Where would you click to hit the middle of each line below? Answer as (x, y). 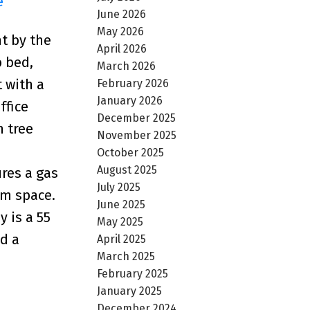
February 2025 (133, 273)
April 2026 (122, 48)
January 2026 (130, 100)
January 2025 (130, 291)
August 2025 (127, 170)
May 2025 (120, 221)
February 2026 (133, 83)
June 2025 (121, 204)
